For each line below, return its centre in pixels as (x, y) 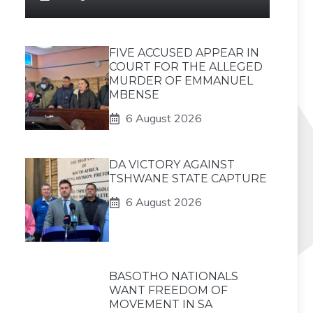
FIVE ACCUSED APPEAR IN (184, 53)
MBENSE (134, 95)
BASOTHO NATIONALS (174, 276)
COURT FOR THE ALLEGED (186, 67)
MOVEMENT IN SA (161, 304)
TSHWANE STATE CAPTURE (188, 179)
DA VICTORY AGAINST (172, 165)
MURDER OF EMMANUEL (181, 81)
